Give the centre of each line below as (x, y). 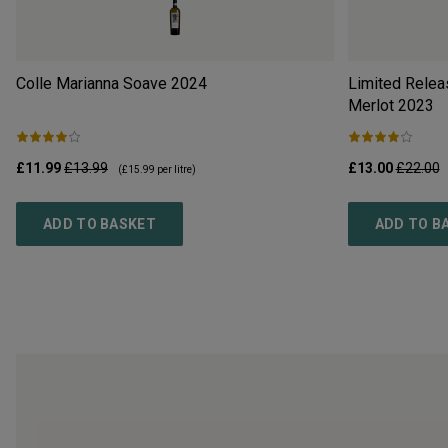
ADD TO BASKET (99, 224)
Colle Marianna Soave (91, 84)
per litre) (175, 170)
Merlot (370, 106)
